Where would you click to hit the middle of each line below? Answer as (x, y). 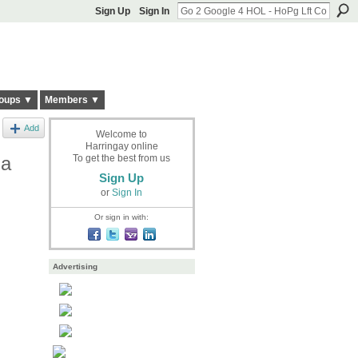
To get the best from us (121, 158)
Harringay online (121, 146)
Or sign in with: (121, 217)
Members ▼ (72, 100)
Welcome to (121, 134)
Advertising (75, 267)
